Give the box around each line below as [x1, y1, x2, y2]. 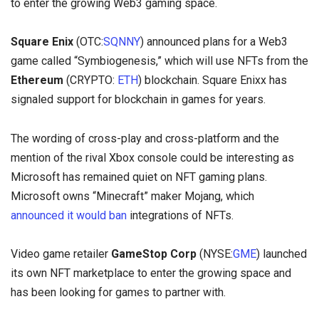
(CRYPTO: [66, 73, 117, 88]
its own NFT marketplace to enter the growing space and [11, 266, 291, 280]
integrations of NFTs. [127, 208, 234, 222]
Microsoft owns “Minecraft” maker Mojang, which [11, 189, 254, 203]
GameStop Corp [111, 246, 197, 261]
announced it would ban [11, 208, 127, 222]
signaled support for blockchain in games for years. [11, 93, 266, 107]
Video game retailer [11, 246, 111, 261]
